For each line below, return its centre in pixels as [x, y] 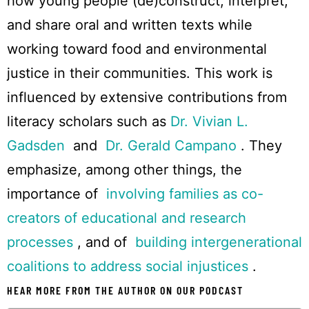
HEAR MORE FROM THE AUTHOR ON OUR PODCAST [125, 290]
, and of [106, 242]
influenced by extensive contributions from [147, 97]
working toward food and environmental [137, 49]
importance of [57, 193]
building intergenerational [219, 242]
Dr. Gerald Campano [173, 145]
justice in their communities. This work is [140, 73]
